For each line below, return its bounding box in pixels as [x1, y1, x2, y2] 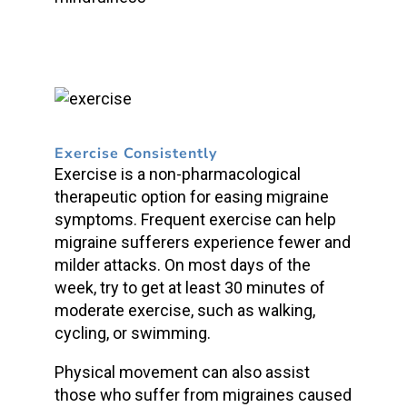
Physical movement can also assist [54, 362, 310, 382]
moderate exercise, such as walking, [54, 301, 315, 320]
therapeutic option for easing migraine [54, 187, 329, 206]
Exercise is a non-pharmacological [54, 164, 301, 184]
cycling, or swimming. [54, 323, 211, 342]
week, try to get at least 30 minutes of [54, 278, 325, 297]
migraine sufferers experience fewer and [54, 233, 351, 252]
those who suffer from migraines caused [54, 385, 352, 404]
